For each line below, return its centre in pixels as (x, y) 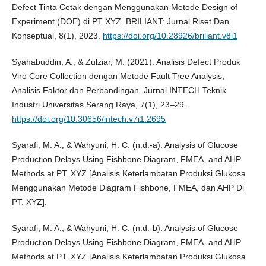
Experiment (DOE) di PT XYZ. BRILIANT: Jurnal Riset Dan (120, 22)
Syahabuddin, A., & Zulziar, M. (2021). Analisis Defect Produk (126, 62)
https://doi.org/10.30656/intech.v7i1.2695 (88, 119)
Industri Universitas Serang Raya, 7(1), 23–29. (99, 105)
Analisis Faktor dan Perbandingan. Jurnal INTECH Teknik (119, 91)
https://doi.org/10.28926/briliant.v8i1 (170, 36)
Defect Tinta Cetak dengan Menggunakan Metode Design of (124, 7)
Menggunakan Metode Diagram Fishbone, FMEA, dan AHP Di (128, 188)
